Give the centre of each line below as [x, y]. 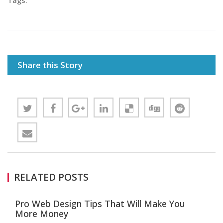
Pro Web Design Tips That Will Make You [100, 204]
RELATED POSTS [51, 177]
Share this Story [50, 65]
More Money [42, 214]
